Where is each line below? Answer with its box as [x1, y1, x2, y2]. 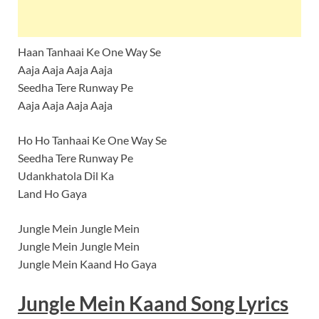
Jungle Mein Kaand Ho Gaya [18, 257, 157, 271]
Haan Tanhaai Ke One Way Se [18, 45, 161, 59]
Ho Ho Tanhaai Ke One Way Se [18, 133, 167, 147]
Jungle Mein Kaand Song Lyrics [18, 291, 288, 316]
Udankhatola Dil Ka [18, 169, 114, 183]
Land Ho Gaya [18, 187, 87, 201]
